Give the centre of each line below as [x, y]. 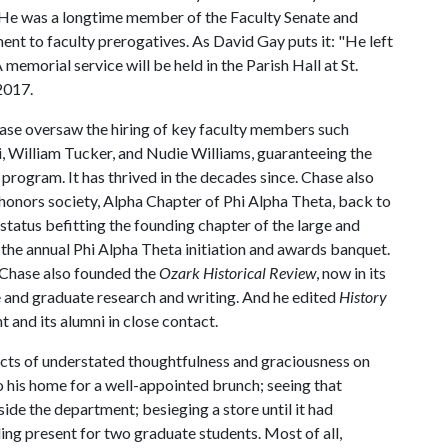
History [363, 296]
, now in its [351, 272]
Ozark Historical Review [237, 272]
